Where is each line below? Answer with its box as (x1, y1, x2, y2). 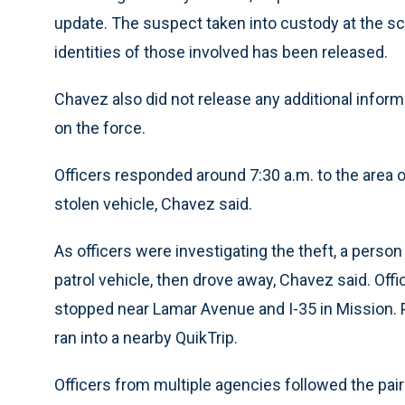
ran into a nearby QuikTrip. (54, 328, 238, 348)
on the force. (54, 118, 146, 138)
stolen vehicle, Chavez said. (54, 194, 252, 214)
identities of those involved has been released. (54, 42, 388, 62)
